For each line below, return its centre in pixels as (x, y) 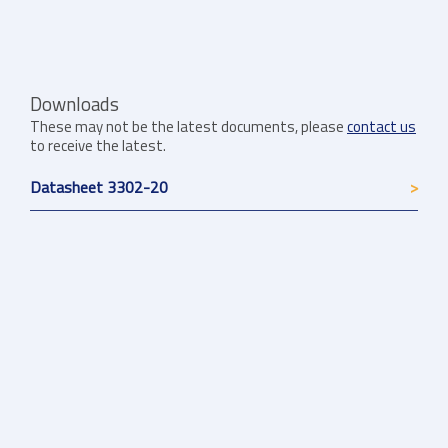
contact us (381, 127)
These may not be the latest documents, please (188, 127)
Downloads (74, 104)
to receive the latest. (98, 146)
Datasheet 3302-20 (99, 187)
